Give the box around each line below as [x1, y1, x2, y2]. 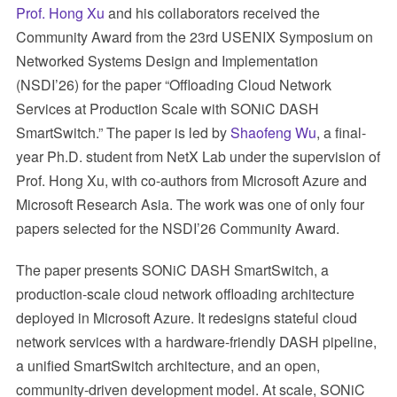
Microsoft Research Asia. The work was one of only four [15, 194, 364, 215]
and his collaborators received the [104, 3, 320, 24]
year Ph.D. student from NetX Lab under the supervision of [15, 146, 380, 167]
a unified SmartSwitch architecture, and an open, [15, 355, 320, 377]
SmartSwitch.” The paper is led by [15, 122, 230, 144]
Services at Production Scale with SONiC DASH [15, 98, 319, 120]
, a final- [315, 122, 366, 144]
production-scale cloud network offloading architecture [15, 284, 354, 305]
